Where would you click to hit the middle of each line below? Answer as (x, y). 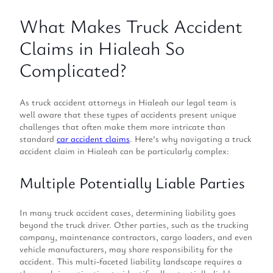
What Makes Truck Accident (131, 26)
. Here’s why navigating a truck (191, 139)
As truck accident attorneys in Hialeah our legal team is (128, 102)
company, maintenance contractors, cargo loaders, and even (136, 237)
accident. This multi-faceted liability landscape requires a (131, 261)
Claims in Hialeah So (102, 48)
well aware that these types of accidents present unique (128, 115)
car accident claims (93, 139)
